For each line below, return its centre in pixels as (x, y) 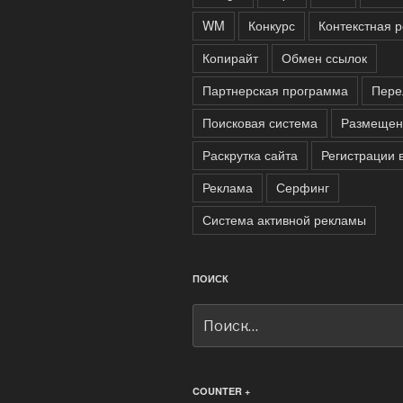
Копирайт (230, 57)
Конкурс (272, 25)
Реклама (228, 187)
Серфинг (303, 187)
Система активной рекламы (284, 219)
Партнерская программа (275, 90)
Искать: (217, 313)
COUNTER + (221, 390)
